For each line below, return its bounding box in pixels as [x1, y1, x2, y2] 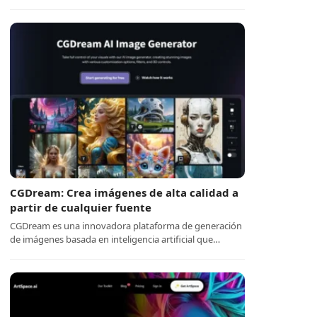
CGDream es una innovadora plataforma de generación [10, 219, 243, 232]
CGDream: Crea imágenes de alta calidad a [10, 185, 239, 200]
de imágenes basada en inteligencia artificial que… [10, 233, 221, 246]
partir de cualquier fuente [10, 200, 152, 214]
